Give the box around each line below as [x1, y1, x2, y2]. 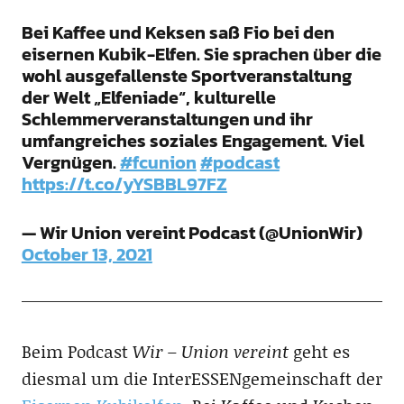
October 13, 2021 [21, 240, 152, 268]
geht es [292, 338, 350, 363]
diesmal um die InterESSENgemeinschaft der [21, 365, 382, 390]
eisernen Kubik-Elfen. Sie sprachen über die [21, 40, 381, 68]
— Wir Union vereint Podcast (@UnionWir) [21, 218, 363, 246]
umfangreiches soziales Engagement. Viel [21, 126, 364, 154]
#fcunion [119, 148, 197, 176]
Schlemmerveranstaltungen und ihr [21, 105, 313, 133]
